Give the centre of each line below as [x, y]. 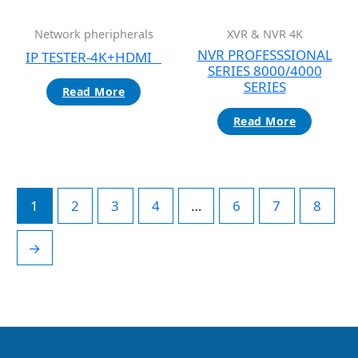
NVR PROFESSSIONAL [265, 55]
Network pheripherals [93, 34]
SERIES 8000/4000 [265, 71]
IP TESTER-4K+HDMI [93, 58]
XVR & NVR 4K [265, 34]
